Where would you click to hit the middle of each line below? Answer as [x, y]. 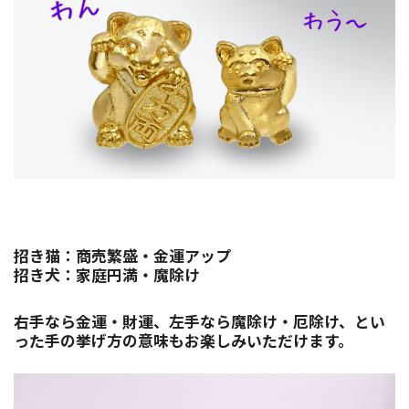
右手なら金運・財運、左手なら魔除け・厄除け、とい [199, 323]
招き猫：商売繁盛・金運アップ [122, 257]
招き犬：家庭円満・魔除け [107, 276]
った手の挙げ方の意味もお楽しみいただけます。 [184, 342]
